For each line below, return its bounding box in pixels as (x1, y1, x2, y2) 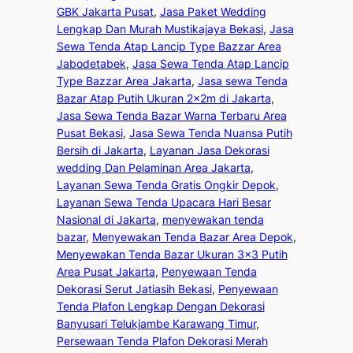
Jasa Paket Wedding (159, 5, 266, 19)
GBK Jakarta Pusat (56, 5, 154, 19)
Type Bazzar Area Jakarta (56, 74, 191, 88)
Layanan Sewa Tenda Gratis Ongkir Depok (56, 178, 276, 192)
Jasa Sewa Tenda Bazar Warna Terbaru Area (56, 109, 287, 123)
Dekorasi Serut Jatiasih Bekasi (56, 282, 212, 296)
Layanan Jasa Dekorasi (149, 143, 269, 158)
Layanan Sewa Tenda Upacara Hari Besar (56, 195, 271, 210)
